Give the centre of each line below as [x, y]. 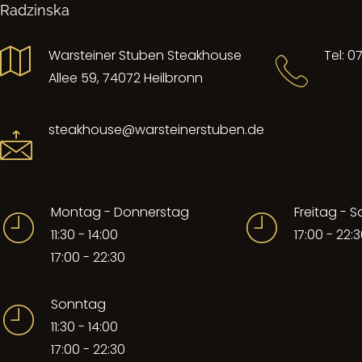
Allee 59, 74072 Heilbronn [126, 78]
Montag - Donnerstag [120, 213]
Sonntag [78, 305]
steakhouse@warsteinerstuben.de [156, 130]
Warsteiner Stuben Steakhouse [145, 56]
